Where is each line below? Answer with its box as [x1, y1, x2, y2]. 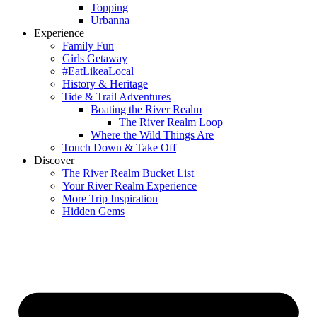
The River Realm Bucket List [62, 167, 194, 179]
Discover [34, 154, 74, 166]
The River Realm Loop [119, 116, 223, 128]
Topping [91, 1, 128, 13]
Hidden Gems [62, 205, 125, 217]
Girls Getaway [62, 52, 127, 64]
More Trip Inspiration [62, 192, 158, 204]
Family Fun [62, 40, 114, 52]
